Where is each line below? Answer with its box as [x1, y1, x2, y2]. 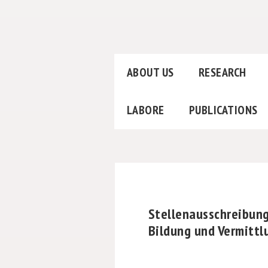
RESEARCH [198, 65, 246, 81]
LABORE [126, 102, 165, 118]
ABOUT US [126, 65, 174, 81]
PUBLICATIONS [188, 102, 258, 118]
